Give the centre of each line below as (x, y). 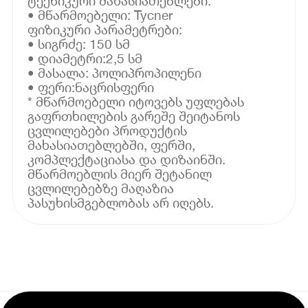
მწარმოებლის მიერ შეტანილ (120, 173)
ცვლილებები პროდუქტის (108, 130)
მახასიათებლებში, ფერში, (112, 144)
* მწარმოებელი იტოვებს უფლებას (136, 101)
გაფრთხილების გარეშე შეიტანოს (134, 115)
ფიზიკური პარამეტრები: (105, 29)
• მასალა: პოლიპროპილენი (115, 72)
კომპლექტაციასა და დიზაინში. (127, 159)
